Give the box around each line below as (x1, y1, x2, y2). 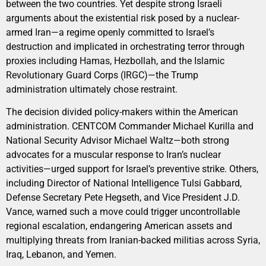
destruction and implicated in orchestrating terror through (6, 40, 245, 52)
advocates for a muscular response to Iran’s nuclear (6, 148, 221, 160)
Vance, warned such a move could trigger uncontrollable (6, 205, 240, 217)
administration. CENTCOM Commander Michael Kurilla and (6, 120, 254, 132)
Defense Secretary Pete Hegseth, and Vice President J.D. (6, 191, 240, 203)
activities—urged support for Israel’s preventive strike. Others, (6, 163, 258, 175)
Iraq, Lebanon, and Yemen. (6, 248, 116, 260)
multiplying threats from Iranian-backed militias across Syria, (6, 234, 260, 246)
